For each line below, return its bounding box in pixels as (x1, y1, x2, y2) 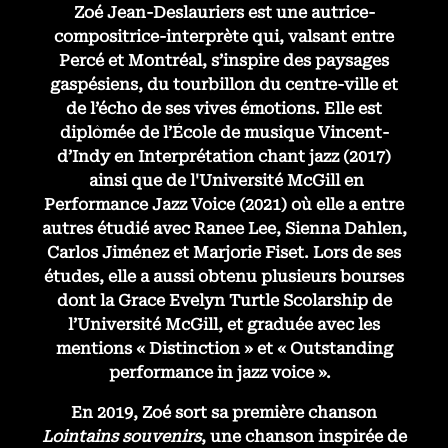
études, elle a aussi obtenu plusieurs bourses (44, 267, 404, 286)
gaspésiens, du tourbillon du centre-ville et (50, 75, 398, 94)
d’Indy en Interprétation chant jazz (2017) (57, 147, 391, 166)
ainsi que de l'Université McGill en (84, 171, 364, 190)
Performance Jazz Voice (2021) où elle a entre (44, 195, 404, 214)
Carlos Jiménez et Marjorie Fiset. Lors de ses (47, 243, 401, 262)
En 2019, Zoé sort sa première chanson (71, 403, 377, 422)
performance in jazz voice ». (109, 363, 339, 382)
